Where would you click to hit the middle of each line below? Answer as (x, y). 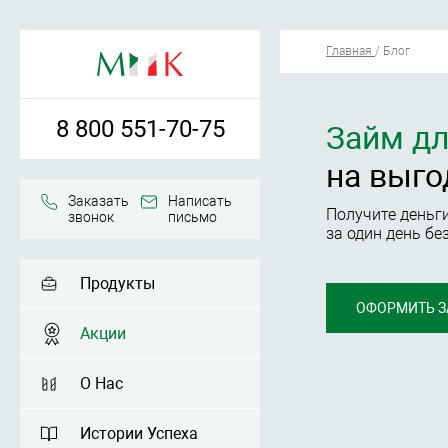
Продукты (117, 283)
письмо (192, 217)
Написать (200, 201)
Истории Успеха (139, 433)
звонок (91, 217)
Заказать (98, 201)
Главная (349, 51)
